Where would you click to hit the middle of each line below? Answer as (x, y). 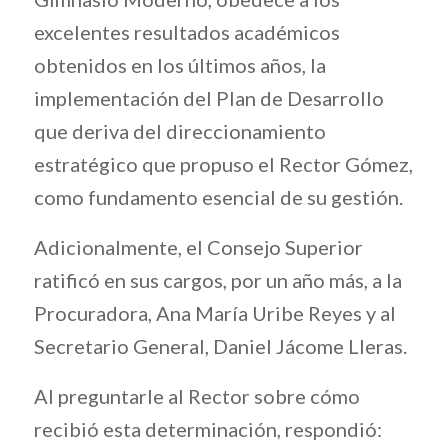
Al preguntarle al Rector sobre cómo (196, 396)
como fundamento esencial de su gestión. (218, 197)
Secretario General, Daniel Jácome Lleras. (220, 346)
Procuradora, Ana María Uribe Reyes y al (214, 313)
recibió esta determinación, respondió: (207, 429)
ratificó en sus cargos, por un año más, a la (217, 280)
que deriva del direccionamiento (179, 131)
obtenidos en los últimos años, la (179, 65)
